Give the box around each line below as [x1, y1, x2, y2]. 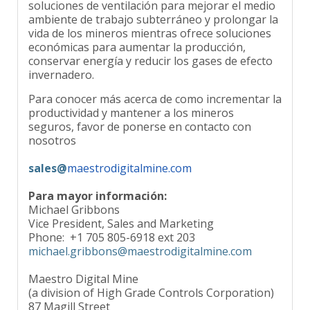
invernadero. [28, 57, 94, 73]
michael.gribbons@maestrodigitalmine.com [28, 234, 252, 250]
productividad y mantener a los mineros [28, 95, 234, 111]
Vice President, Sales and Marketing [28, 206, 214, 222]
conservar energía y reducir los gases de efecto [28, 44, 273, 60]
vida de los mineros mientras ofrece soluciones [28, 16, 271, 32]
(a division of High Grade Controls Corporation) [28, 275, 274, 291]
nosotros [28, 123, 76, 139]
